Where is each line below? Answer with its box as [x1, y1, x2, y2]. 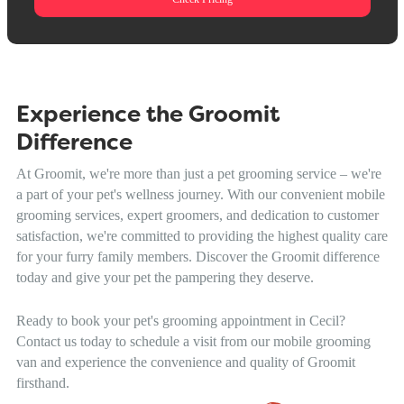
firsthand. [15, 374, 69, 390]
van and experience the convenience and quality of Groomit [15, 353, 355, 370]
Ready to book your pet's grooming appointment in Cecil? [15, 312, 345, 328]
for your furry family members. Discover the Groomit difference [15, 248, 380, 264]
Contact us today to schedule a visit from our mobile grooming [15, 333, 371, 349]
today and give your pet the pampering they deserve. [15, 269, 314, 285]
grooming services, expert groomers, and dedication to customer [15, 207, 379, 223]
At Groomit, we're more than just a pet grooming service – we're [15, 165, 381, 181]
